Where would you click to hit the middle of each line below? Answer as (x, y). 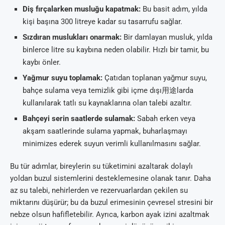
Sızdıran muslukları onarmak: (72, 37)
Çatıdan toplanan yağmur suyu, (155, 78)
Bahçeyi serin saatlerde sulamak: (79, 119)
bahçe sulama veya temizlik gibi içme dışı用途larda (108, 91)
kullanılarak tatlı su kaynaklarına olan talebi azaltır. (107, 103)
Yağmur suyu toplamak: (63, 78)
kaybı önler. (42, 63)
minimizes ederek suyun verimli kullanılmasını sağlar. (112, 144)
